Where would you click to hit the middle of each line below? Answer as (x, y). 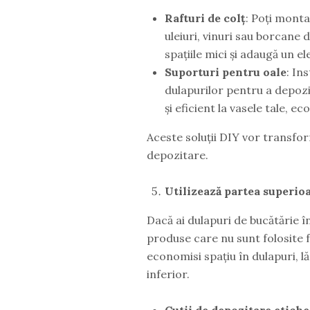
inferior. (168, 274)
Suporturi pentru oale (225, 72)
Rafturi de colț (205, 18)
